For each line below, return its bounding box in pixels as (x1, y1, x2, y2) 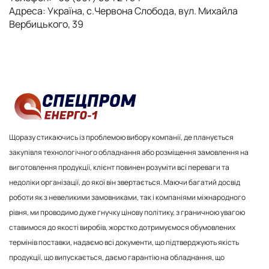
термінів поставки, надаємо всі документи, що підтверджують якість (9, 237, 239, 247)
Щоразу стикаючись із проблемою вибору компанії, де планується (9, 132, 234, 142)
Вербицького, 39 (9, 17, 83, 31)
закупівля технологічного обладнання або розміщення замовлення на (9, 147, 249, 157)
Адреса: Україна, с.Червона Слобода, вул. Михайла (9, 4, 238, 17)
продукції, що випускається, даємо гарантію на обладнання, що (9, 252, 225, 262)
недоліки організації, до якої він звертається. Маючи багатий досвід (9, 177, 240, 187)
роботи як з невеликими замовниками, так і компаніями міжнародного (9, 192, 246, 202)
